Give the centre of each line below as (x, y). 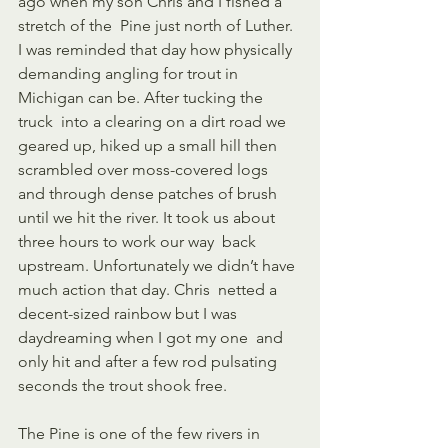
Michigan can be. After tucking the (142, 97)
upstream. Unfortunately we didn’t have (158, 265)
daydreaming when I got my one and (152, 337)
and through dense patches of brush (151, 193)
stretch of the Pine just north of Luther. (157, 25)
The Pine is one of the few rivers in (141, 433)
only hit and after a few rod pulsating (149, 361)
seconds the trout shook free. (128, 385)
